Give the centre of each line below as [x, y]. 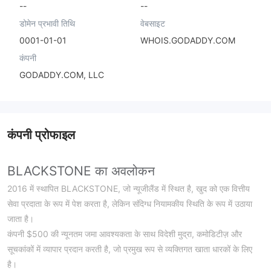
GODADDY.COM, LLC [62, 74]
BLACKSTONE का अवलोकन [81, 171]
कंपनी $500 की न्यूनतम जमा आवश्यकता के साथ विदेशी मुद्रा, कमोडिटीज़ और [125, 234]
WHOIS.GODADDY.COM [188, 40]
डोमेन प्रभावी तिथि [47, 23]
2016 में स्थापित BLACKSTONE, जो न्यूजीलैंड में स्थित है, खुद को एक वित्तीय [129, 189]
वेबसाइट [152, 23]
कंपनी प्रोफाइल [41, 135]
